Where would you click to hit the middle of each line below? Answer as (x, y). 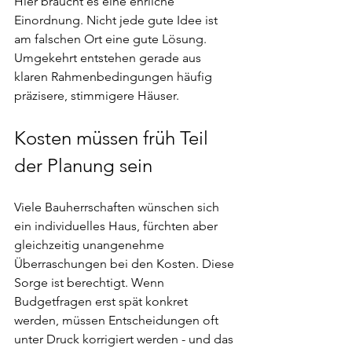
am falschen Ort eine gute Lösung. (112, 39)
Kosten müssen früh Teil (114, 138)
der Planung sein (83, 165)
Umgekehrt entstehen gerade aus (109, 58)
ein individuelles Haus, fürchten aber (117, 226)
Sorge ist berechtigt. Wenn (91, 282)
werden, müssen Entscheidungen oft (118, 320)
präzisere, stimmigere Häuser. (97, 95)
